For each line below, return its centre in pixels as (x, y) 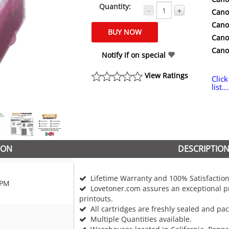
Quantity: (115, 7)
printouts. (96, 199)
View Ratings (166, 76)
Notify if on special (134, 55)
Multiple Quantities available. (139, 219)
